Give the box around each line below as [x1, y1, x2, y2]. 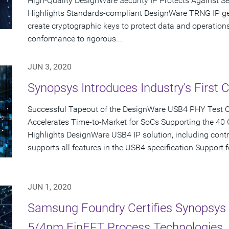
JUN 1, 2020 [28, 182, 72, 192]
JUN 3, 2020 [28, 62, 72, 72]
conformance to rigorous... [28, 34, 122, 44]
